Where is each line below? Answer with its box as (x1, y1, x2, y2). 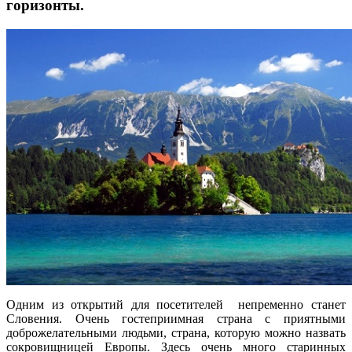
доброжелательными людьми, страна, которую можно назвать (6, 325, 346, 339)
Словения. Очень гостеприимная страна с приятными (6, 311, 346, 325)
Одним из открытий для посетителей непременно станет (6, 297, 346, 311)
